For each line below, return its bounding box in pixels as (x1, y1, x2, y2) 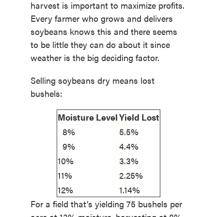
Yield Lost (119, 111, 159, 124)
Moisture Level (58, 111, 118, 124)
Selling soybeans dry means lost (30, 74, 155, 87)
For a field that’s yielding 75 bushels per (30, 198, 182, 210)
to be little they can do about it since (30, 38, 170, 51)
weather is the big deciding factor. (30, 51, 159, 64)
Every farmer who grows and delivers (30, 12, 173, 25)
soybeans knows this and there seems (30, 25, 177, 38)
